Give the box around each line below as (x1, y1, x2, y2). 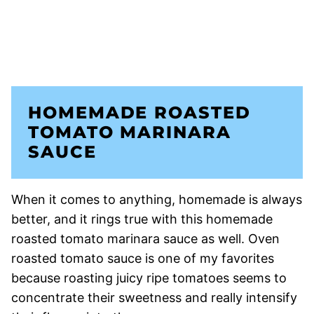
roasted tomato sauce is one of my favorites (11, 250, 274, 266)
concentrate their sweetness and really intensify (11, 289, 297, 305)
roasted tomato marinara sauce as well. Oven (11, 231, 280, 246)
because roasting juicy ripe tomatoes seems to (11, 270, 287, 285)
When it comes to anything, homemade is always (11, 191, 302, 207)
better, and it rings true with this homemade (11, 211, 273, 226)
